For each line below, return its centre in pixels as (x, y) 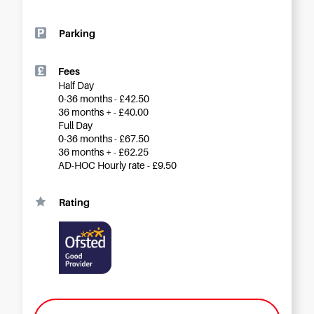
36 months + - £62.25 (103, 152)
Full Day (75, 125)
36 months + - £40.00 (103, 112)
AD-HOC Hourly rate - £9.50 (117, 165)
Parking (77, 34)
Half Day (76, 86)
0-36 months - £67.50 (104, 139)
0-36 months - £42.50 (104, 99)
